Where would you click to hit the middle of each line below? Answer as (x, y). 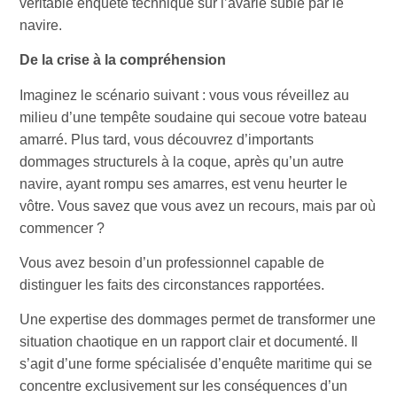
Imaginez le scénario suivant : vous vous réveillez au (185, 95)
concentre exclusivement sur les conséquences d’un (184, 386)
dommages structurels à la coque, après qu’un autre (182, 161)
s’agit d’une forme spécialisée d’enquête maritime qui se (196, 364)
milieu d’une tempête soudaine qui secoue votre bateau (194, 117)
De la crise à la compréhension (123, 60)
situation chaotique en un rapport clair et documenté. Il (189, 342)
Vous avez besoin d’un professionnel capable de (172, 262)
